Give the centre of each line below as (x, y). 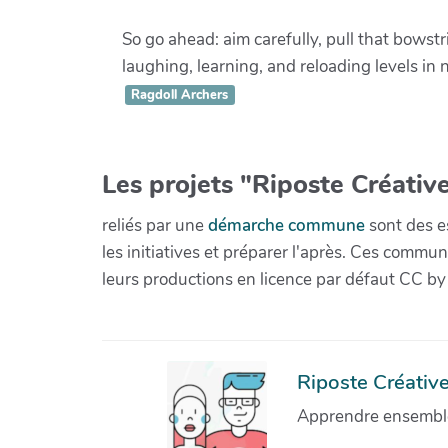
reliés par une (155, 225)
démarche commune (286, 225)
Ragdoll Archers (180, 94)
